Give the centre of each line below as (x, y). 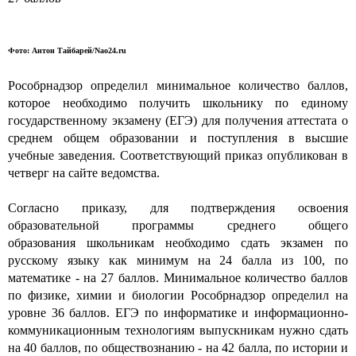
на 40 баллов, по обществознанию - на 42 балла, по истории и (178, 347)
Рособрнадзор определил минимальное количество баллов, (178, 85)
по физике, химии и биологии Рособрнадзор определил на (178, 295)
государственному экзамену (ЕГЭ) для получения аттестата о (178, 120)
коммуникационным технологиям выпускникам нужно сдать (178, 330)
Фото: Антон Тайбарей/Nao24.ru (67, 50)
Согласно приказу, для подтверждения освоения (178, 207)
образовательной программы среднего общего (178, 225)
